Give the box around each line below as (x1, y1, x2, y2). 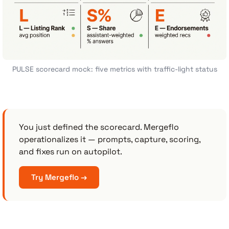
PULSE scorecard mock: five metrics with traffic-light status (12, 64, 217, 74)
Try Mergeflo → (31, 172, 87, 182)
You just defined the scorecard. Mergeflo (19, 121, 179, 132)
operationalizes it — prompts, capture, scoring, (19, 133, 200, 145)
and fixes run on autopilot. (19, 146, 122, 157)
